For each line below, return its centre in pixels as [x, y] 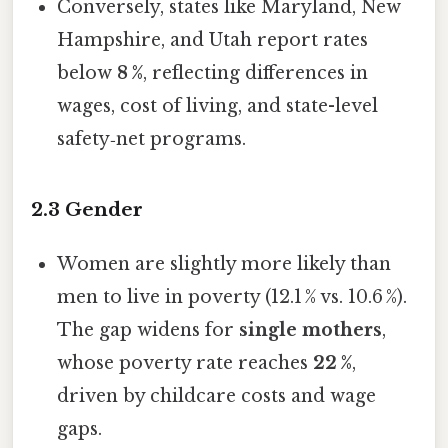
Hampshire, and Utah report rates [213, 39]
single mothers [311, 329]
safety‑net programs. [152, 138]
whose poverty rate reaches [185, 362]
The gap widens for [148, 329]
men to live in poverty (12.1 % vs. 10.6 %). [232, 296]
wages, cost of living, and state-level [218, 105]
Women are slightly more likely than [224, 263]
